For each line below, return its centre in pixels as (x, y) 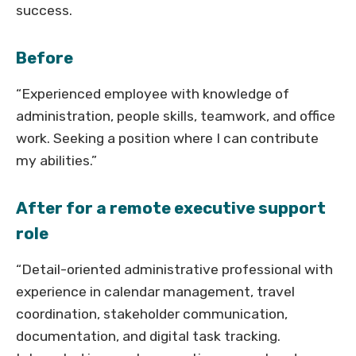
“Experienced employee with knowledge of (153, 94)
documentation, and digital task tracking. (148, 337)
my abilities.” (56, 161)
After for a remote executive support (171, 209)
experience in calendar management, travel (155, 292)
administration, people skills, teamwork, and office (176, 116)
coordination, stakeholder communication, (152, 314)
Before (44, 58)
